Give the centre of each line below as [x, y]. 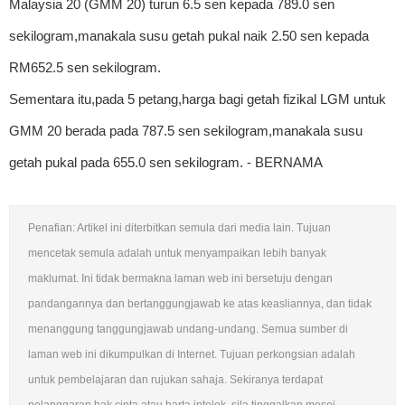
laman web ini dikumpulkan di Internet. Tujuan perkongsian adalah [192, 354]
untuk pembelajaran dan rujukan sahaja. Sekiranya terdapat [175, 379]
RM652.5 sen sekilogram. [85, 67]
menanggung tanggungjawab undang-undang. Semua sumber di [188, 329]
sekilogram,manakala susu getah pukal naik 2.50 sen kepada [189, 35]
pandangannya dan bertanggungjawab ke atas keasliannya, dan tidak [200, 303]
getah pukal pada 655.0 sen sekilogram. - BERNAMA [166, 162]
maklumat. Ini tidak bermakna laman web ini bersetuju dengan [180, 278]
